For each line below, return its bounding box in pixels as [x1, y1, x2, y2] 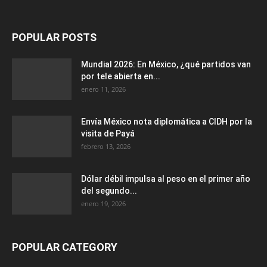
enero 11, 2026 [81, 85, 126, 94]
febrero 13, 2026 [81, 142, 131, 151]
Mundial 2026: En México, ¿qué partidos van [81, 60, 251, 70]
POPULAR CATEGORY [12, 241, 117, 254]
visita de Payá [81, 129, 135, 139]
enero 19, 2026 [81, 199, 126, 209]
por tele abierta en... [81, 72, 160, 82]
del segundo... [81, 186, 137, 196]
